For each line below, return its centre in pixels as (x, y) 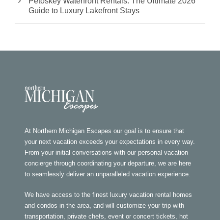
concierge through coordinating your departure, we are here (108, 164)
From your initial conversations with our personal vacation (106, 153)
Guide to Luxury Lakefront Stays (84, 11)
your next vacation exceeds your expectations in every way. (110, 142)
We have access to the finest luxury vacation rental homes (108, 195)
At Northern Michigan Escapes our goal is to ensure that (104, 131)
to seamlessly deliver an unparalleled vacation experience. (108, 174)
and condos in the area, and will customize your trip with (104, 206)
